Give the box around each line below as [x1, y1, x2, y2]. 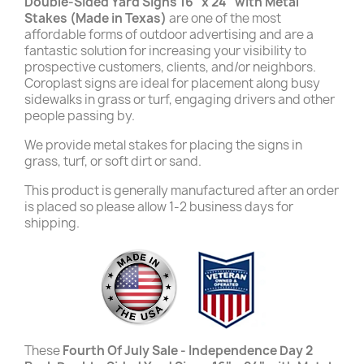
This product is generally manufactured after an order [24, 182, 339, 199]
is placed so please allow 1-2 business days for [24, 198, 293, 215]
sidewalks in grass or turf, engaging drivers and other [24, 91, 335, 108]
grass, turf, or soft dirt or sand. [24, 153, 201, 170]
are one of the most [167, 10, 281, 27]
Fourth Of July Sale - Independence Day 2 [63, 342, 313, 359]
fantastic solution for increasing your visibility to [24, 42, 306, 59]
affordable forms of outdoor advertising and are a [24, 26, 314, 43]
